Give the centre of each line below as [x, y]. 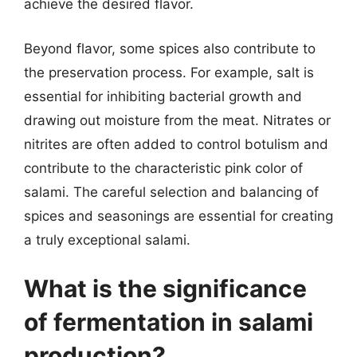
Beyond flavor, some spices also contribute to [170, 48]
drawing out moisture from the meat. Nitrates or [177, 120]
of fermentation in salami [169, 322]
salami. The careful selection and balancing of [171, 192]
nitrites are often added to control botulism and [176, 144]
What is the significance [165, 288]
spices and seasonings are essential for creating [178, 216]
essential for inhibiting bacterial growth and [163, 96]
